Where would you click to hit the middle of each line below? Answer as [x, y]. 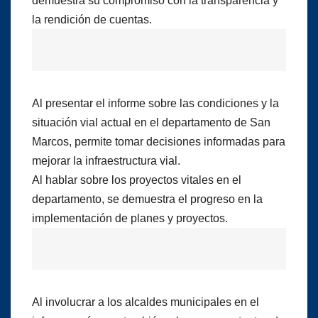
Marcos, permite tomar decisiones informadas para [159, 141]
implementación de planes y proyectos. [130, 218]
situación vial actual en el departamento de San [151, 122]
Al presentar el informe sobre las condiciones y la [155, 103]
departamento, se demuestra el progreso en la [147, 199]
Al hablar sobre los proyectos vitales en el [137, 180]
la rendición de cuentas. [92, 19]
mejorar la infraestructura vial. [106, 160]
